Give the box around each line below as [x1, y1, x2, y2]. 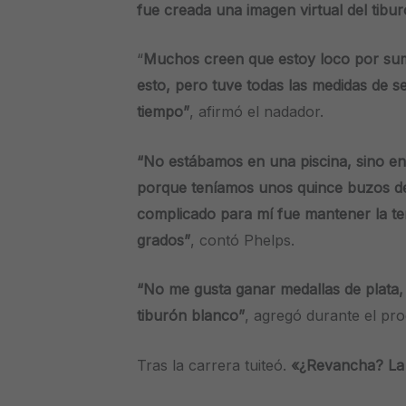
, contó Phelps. [190, 230, 295, 249]
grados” [137, 230, 191, 249]
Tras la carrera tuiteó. [137, 355, 292, 374]
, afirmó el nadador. [189, 102, 324, 121]
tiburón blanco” [137, 306, 246, 325]
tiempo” [137, 102, 190, 121]
